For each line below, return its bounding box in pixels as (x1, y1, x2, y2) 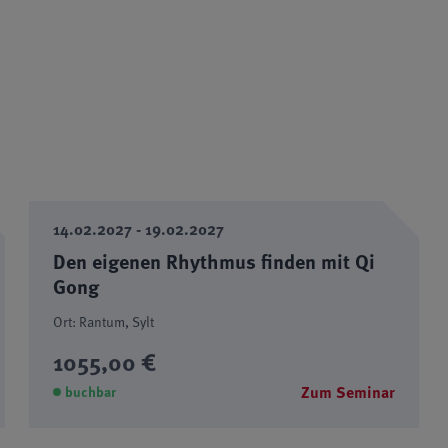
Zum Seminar (300, 380, 395, 405)
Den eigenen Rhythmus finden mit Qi (53, 246, 376, 277)
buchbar (65, 381, 117, 403)
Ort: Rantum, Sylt (53, 311, 155, 333)
